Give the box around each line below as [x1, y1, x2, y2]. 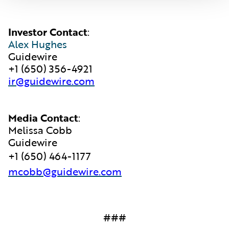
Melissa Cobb [8, 122, 72, 138]
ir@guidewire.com [8, 73, 95, 88]
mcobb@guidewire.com [8, 164, 122, 179]
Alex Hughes [8, 36, 67, 52]
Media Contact [8, 110, 78, 125]
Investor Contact [8, 24, 87, 39]
